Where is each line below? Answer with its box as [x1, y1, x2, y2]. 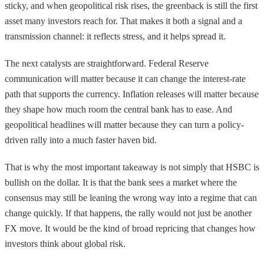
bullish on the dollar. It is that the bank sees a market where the [5, 177, 237, 187]
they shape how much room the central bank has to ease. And [5, 104, 232, 114]
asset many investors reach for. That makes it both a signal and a [5, 15, 242, 26]
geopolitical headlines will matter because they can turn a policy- [5, 119, 244, 130]
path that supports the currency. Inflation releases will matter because [5, 88, 259, 99]
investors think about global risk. [5, 238, 126, 249]
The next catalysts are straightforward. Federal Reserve [5, 58, 209, 68]
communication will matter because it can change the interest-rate [5, 73, 246, 84]
